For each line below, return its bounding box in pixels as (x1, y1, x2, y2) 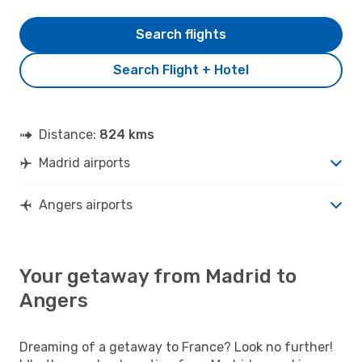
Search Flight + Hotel (113, 61, 249, 78)
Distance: (39, 126, 99, 142)
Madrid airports (39, 154, 130, 170)
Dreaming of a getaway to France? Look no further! (19, 339, 333, 355)
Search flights (136, 26, 226, 42)
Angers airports (39, 196, 133, 213)
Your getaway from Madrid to (19, 264, 297, 288)
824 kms (99, 126, 154, 142)
